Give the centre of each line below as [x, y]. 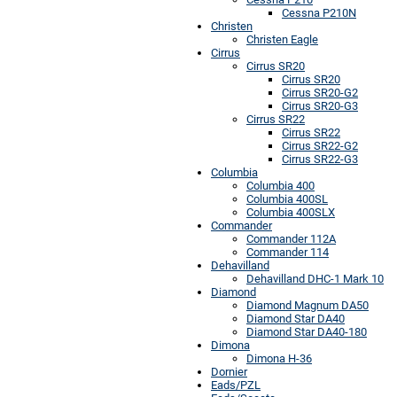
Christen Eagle [282, 39]
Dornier [229, 371]
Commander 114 [288, 252]
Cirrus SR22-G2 [320, 145]
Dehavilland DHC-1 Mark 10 [315, 278]
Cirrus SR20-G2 [320, 92]
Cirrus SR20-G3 [320, 105]
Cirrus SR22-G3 [320, 159]
